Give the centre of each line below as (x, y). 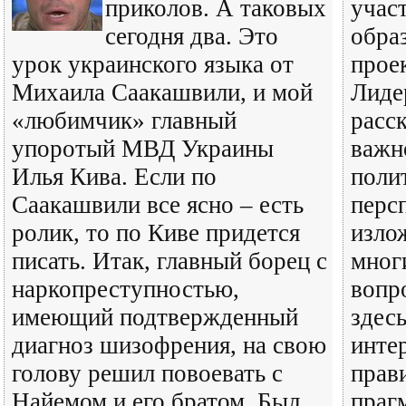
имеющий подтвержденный (155, 317)
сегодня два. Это (192, 36)
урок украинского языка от (153, 64)
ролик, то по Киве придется (156, 233)
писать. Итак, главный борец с (169, 261)
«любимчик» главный (124, 121)
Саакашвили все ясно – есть (158, 205)
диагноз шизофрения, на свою (169, 345)
